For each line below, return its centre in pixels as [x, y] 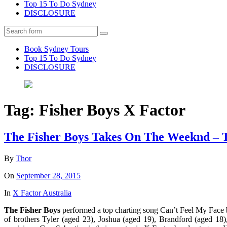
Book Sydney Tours [56, 49]
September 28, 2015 [48, 176]
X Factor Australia [42, 193]
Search [114, 36]
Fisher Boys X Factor [112, 110]
